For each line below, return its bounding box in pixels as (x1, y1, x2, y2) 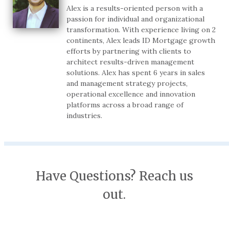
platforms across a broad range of (66, 100, 184, 110)
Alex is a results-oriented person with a (66, 4, 203, 13)
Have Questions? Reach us (35, 168, 193, 185)
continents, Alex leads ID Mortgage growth (66, 36, 215, 45)
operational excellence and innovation (66, 89, 195, 99)
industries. (66, 111, 102, 121)
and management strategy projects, (66, 79, 188, 88)
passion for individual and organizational (66, 14, 204, 24)
